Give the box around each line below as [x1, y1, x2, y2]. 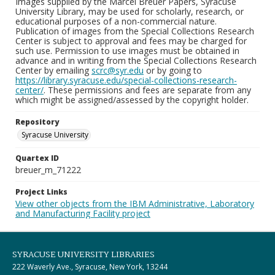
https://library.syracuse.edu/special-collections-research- [15, 74, 237, 86]
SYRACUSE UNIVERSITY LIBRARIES [12, 248, 155, 261]
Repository [15, 117, 59, 127]
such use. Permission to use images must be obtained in [15, 45, 239, 56]
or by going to [144, 64, 202, 76]
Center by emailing [15, 64, 91, 76]
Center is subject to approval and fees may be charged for [15, 35, 247, 47]
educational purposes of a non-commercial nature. [15, 15, 217, 27]
